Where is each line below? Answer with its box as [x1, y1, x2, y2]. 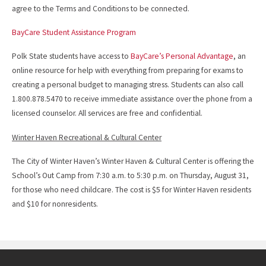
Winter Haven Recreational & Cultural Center [12, 132, 161, 142]
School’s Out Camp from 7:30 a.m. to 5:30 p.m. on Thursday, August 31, [12, 170, 249, 181]
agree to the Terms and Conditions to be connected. [12, 3, 189, 14]
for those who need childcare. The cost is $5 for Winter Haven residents [12, 185, 251, 195]
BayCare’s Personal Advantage [131, 51, 233, 62]
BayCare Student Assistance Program [12, 27, 136, 37]
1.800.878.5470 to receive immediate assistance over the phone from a [12, 94, 252, 104]
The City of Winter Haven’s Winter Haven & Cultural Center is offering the [12, 156, 254, 167]
